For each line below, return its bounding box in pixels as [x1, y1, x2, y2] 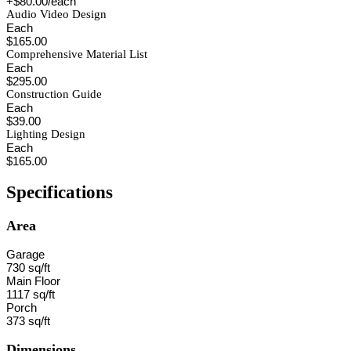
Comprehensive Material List [6, 48, 147, 61]
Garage [6, 248, 45, 262]
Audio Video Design [6, 8, 107, 21]
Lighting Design [6, 128, 85, 141]
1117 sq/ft [6, 288, 55, 302]
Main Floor [6, 274, 60, 288]
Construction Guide [6, 88, 102, 101]
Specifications [6, 182, 113, 202]
